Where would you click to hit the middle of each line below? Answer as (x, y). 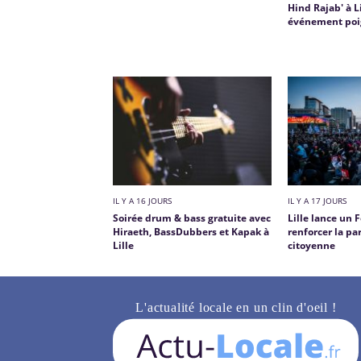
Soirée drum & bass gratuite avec (192, 218)
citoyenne (311, 245)
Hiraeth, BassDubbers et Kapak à (191, 231)
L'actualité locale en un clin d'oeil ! (236, 307)
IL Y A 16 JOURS (143, 200)
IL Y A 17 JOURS (317, 200)
